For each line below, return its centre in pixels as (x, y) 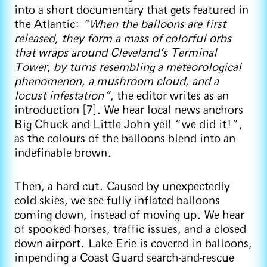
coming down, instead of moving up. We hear (129, 215)
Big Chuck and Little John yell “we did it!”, (128, 125)
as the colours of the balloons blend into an (125, 139)
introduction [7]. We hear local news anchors (129, 110)
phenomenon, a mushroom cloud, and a (117, 82)
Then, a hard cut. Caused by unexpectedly (122, 187)
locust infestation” (62, 96)
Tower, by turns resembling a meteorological (128, 67)
